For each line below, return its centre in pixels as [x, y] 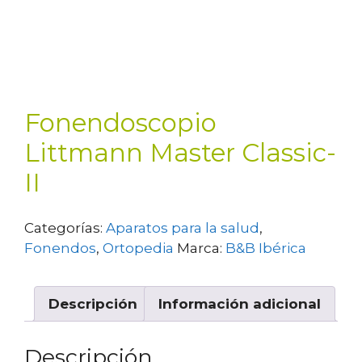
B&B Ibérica [266, 248]
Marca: [201, 248]
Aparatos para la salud [183, 228]
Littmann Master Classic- [180, 152]
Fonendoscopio [120, 122]
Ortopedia [138, 248]
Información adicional [240, 303]
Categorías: [65, 228]
